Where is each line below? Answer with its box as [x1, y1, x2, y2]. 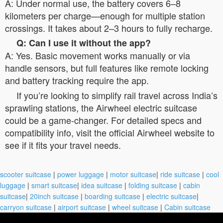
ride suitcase [160, 169, 200, 179]
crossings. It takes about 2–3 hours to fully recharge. [5, 21, 213, 34]
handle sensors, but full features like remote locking [5, 61, 209, 74]
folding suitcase [128, 180, 177, 190]
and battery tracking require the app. [5, 74, 149, 87]
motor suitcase [110, 169, 156, 179]
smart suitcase [31, 180, 77, 190]
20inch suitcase [30, 191, 79, 201]
